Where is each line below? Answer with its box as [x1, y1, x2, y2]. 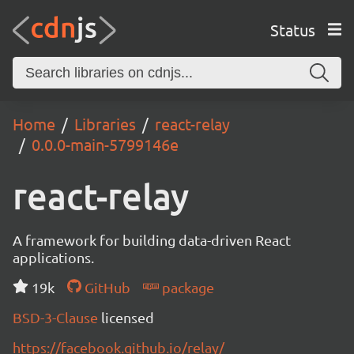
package [158, 279, 214, 296]
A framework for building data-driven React [13, 232, 291, 248]
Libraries [74, 114, 136, 134]
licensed [101, 309, 154, 326]
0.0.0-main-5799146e [32, 134, 179, 154]
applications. [13, 249, 94, 265]
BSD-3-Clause [13, 309, 101, 326]
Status [269, 19, 315, 40]
